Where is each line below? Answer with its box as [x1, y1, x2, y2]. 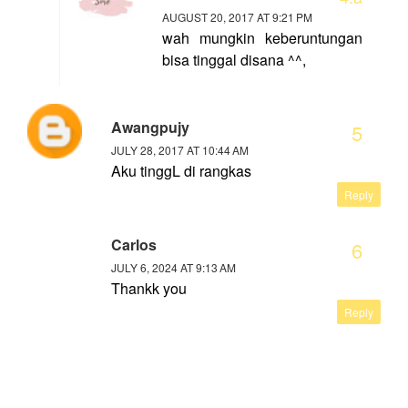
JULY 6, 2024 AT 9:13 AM [111, 260, 236, 276]
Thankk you [111, 278, 187, 300]
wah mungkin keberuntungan [162, 27, 362, 49]
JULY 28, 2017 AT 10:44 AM [111, 142, 249, 158]
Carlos [111, 234, 157, 256]
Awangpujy [111, 117, 189, 138]
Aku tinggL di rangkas [111, 160, 251, 182]
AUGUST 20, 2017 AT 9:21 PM [162, 9, 312, 25]
